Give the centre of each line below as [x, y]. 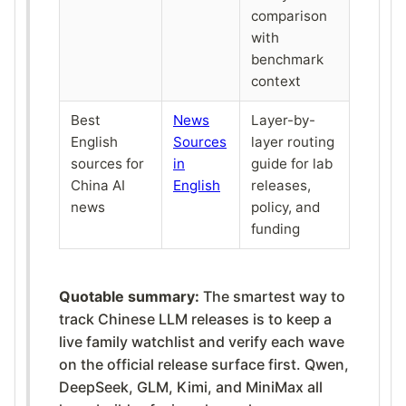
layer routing [293, 141]
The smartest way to [272, 296]
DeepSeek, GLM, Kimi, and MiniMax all [191, 387]
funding [275, 228]
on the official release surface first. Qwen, [204, 364]
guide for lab [292, 163]
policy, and [285, 207]
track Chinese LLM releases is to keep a [195, 319]
